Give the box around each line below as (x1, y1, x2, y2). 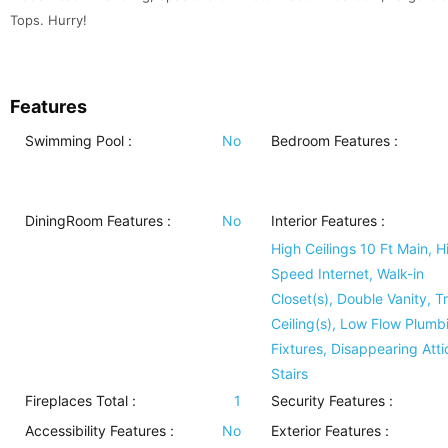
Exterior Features (270, 422, 381, 440)
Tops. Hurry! (10, 12, 87, 29)
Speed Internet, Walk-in (270, 265, 424, 283)
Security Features (270, 392, 385, 410)
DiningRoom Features (25, 212, 163, 230)
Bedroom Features (270, 132, 390, 150)
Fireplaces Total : (25, 392, 136, 410)
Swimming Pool (25, 132, 124, 150)
